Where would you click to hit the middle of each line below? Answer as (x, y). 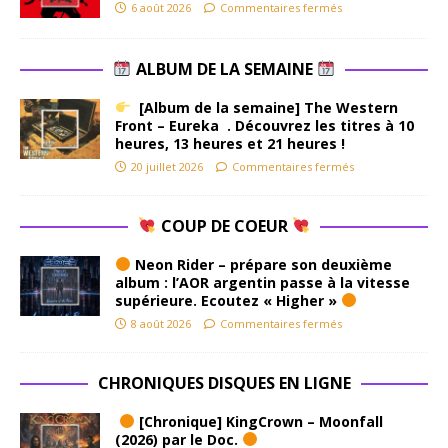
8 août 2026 (161, 323)
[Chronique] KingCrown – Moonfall (258, 421)
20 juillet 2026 (167, 166)
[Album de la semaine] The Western (264, 107)
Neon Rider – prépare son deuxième (261, 264)
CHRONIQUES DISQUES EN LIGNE (224, 382)
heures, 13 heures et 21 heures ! (230, 143)
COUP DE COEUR (224, 225)
